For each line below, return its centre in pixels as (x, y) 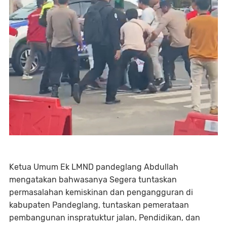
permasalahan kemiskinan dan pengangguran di (101, 192)
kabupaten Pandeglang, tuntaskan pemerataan (99, 205)
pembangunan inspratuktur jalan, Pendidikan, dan (105, 217)
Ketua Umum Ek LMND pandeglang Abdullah (94, 167)
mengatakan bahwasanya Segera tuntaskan (93, 179)
